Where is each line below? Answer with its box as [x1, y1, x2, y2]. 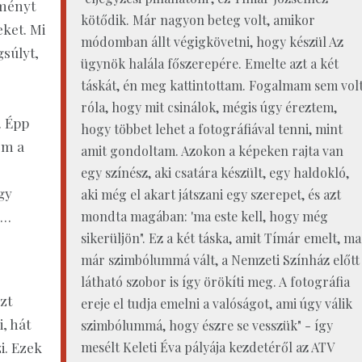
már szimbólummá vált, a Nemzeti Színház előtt [80, 250, 360, 268]
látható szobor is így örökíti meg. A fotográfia [80, 272, 350, 290]
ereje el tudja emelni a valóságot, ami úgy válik [80, 294, 352, 312]
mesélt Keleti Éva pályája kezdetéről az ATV [80, 338, 335, 356]
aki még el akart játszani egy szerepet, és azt [80, 185, 341, 203]
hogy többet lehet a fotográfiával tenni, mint [80, 120, 343, 137]
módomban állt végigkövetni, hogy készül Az [80, 32, 343, 50]
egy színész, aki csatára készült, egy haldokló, [80, 163, 349, 181]
